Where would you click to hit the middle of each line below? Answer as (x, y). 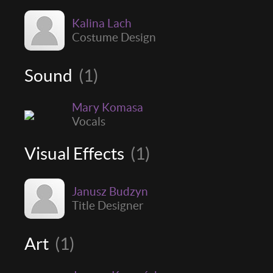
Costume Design (114, 37)
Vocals (89, 121)
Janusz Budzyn (110, 191)
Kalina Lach (102, 23)
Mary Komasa (108, 107)
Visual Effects (76, 153)
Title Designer (108, 205)
